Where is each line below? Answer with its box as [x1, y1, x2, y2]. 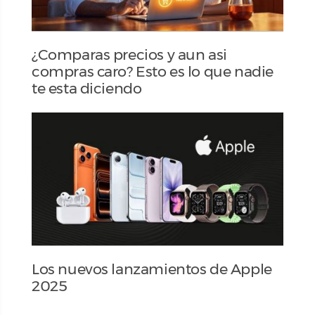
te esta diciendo [32, 79, 142, 97]
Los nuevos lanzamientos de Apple [32, 259, 272, 278]
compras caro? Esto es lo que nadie [32, 62, 274, 80]
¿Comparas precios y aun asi [32, 45, 227, 63]
